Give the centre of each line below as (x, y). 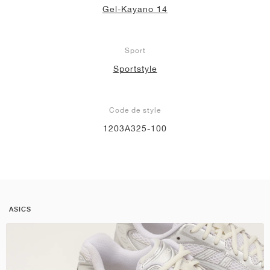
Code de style (135, 110)
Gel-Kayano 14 (135, 9)
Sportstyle (135, 68)
